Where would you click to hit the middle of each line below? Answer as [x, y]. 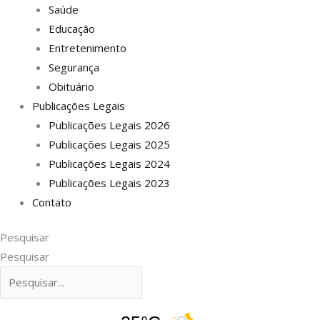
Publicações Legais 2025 [109, 144]
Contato [52, 202]
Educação [71, 28]
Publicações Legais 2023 [109, 182]
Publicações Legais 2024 [109, 163]
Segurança [74, 67]
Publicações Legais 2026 [109, 125]
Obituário [71, 86]
